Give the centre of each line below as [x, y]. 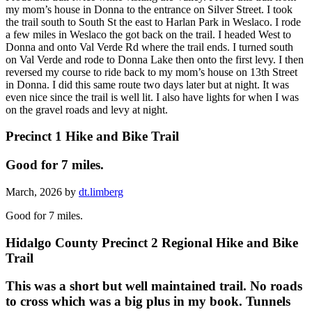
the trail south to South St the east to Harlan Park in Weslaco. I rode [153, 22]
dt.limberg [101, 192]
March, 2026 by [42, 192]
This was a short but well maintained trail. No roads [154, 286]
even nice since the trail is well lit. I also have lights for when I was [152, 97]
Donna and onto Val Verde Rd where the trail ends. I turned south [149, 47]
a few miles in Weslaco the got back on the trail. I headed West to [148, 34]
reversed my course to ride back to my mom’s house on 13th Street [151, 72]
